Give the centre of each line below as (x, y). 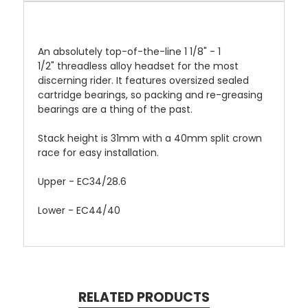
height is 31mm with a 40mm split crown (165, 138)
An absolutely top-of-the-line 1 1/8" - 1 (129, 52)
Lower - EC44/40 (79, 210)
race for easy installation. (98, 153)
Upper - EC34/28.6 (82, 181)
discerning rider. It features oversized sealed (143, 80)
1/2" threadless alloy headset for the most (138, 66)
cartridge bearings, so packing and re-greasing (150, 95)
